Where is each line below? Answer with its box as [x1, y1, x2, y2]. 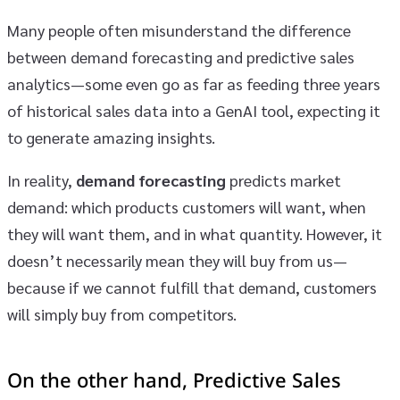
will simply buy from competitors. [7, 304, 237, 325]
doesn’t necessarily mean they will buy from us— [7, 250, 347, 271]
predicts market [226, 170, 341, 191]
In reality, [7, 170, 76, 191]
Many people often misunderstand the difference [7, 20, 351, 41]
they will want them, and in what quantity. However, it [7, 223, 382, 245]
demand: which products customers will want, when [7, 196, 366, 218]
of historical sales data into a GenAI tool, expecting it [7, 100, 380, 121]
